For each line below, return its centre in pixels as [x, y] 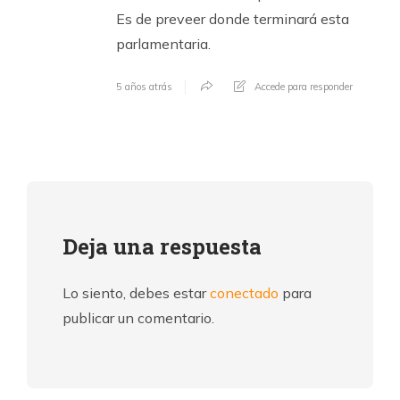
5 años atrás [144, 87]
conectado [244, 293]
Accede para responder [304, 87]
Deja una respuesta [162, 247]
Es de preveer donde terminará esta [233, 19]
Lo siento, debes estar [136, 293]
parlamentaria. [163, 44]
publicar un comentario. [138, 318]
